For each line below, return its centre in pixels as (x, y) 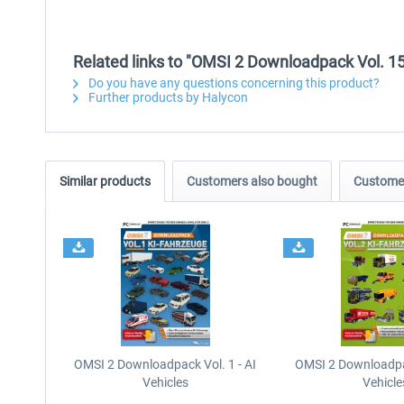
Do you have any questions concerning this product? (233, 83)
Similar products (105, 181)
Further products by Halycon (167, 97)
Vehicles (165, 382)
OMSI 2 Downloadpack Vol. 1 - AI (165, 364)
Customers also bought (252, 181)
